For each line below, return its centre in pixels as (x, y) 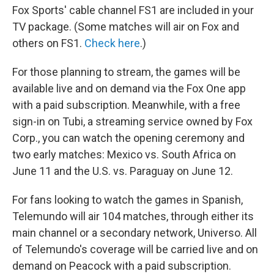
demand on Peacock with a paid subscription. (122, 266)
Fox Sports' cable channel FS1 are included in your (133, 10)
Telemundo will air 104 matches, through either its (133, 216)
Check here (112, 43)
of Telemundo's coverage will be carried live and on (135, 249)
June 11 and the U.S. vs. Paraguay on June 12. (123, 171)
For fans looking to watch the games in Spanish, (128, 200)
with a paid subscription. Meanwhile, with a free (126, 105)
